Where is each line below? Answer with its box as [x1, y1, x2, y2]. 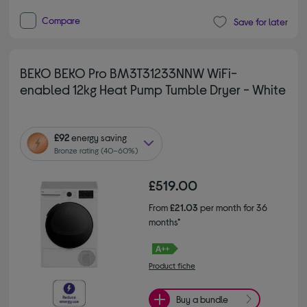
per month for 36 [198, 201, 267, 213]
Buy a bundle [176, 293, 228, 306]
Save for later [233, 16, 288, 28]
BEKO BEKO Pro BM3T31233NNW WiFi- [20, 64, 238, 81]
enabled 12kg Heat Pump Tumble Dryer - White [20, 80, 286, 97]
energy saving [69, 131, 127, 143]
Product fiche [149, 260, 195, 270]
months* [149, 215, 180, 228]
